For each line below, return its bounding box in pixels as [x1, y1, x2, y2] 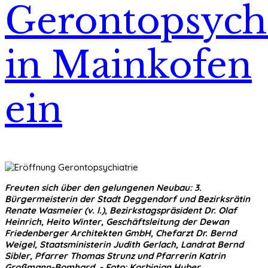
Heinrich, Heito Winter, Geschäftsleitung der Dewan [5, 215, 229, 227]
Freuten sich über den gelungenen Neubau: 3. [5, 181, 202, 193]
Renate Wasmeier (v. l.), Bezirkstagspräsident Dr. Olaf [5, 204, 237, 216]
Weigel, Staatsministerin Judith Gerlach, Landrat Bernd [5, 238, 243, 250]
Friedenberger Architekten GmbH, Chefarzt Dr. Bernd [5, 227, 236, 239]
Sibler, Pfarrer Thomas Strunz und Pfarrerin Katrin [5, 249, 226, 261]
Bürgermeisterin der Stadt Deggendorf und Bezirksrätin [5, 193, 250, 205]
